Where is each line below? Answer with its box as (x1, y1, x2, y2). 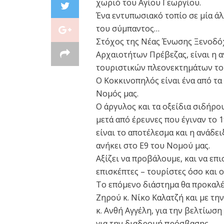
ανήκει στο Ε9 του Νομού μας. (96, 139, 210, 151)
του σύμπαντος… (96, 22, 159, 34)
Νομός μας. (96, 87, 138, 99)
